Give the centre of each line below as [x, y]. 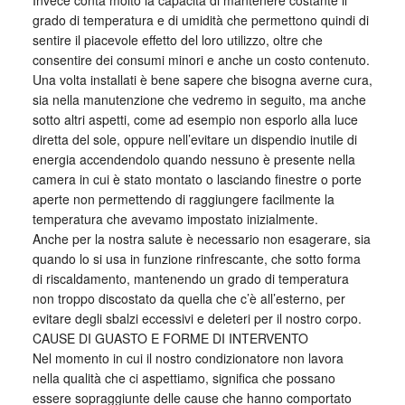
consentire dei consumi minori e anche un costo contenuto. [201, 60]
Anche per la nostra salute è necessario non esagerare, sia [201, 239]
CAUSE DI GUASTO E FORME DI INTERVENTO [170, 338]
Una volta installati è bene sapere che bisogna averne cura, [202, 80]
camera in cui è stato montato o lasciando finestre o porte [197, 179]
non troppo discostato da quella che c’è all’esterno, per [188, 298]
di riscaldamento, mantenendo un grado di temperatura [190, 278]
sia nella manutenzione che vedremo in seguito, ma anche [199, 99]
